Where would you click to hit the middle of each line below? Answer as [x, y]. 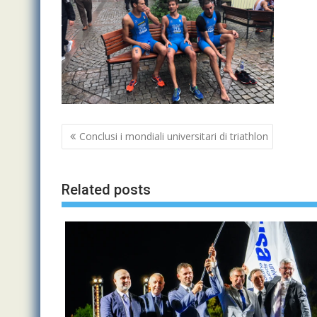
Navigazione [108, 132]
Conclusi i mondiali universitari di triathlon [174, 136]
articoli [88, 151]
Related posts [106, 189]
